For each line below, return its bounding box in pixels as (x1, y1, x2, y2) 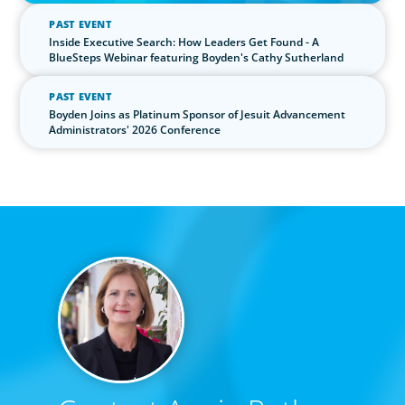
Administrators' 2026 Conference (49, 122, 221, 138)
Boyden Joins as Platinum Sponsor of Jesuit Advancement (49, 107, 346, 123)
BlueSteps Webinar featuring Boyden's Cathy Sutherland (49, 50, 344, 66)
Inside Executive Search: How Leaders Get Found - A (49, 34, 320, 51)
